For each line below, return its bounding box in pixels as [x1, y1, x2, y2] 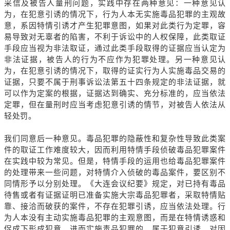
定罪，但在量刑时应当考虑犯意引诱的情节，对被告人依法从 [4, 99, 226, 109]
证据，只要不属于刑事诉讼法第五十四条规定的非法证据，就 [4, 76, 226, 87]
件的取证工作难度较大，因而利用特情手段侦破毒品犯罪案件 [4, 144, 226, 155]
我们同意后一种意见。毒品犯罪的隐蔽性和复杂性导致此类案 [4, 133, 226, 143]
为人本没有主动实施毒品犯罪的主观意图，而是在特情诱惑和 [4, 212, 226, 222]
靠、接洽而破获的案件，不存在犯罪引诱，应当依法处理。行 [4, 201, 226, 211]
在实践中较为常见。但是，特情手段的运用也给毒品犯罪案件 [4, 156, 226, 166]
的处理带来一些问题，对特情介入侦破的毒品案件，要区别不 [4, 167, 226, 177]
